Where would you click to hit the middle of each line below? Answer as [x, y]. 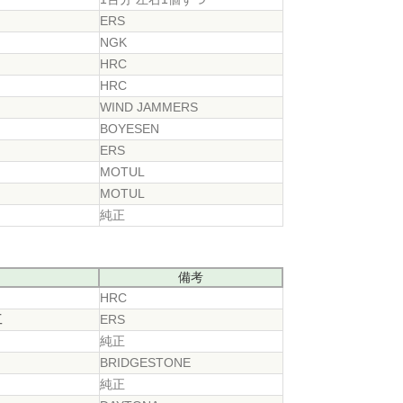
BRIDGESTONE [146, 362]
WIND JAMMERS [149, 107]
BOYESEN [130, 128]
